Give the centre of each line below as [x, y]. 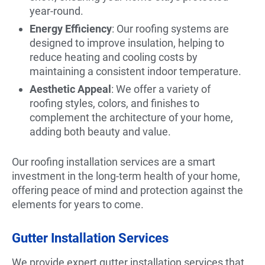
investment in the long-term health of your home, [126, 176]
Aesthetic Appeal [70, 89]
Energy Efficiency [71, 28]
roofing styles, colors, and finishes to [114, 103]
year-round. [56, 11]
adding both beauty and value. [100, 131]
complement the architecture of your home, [131, 117]
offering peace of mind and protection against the [127, 190]
